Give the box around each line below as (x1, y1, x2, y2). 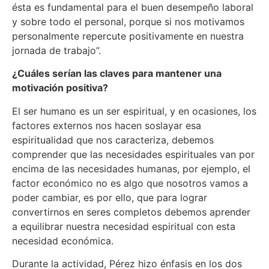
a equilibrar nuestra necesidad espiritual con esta (12, 220, 235, 232)
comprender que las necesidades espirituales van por (12, 148, 255, 160)
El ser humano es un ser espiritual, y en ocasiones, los (12, 104, 256, 117)
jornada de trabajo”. (12, 44, 101, 56)
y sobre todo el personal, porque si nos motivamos (12, 15, 244, 28)
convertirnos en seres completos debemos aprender (12, 205, 250, 218)
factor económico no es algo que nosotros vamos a (12, 177, 248, 189)
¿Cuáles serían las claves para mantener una (12, 67, 222, 80)
